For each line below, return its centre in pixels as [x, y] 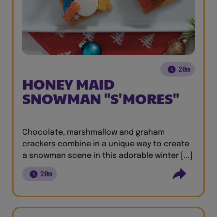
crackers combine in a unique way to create [106, 144]
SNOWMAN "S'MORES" [101, 98]
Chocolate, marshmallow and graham [93, 132]
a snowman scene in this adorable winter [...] [107, 156]
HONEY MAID [68, 84]
